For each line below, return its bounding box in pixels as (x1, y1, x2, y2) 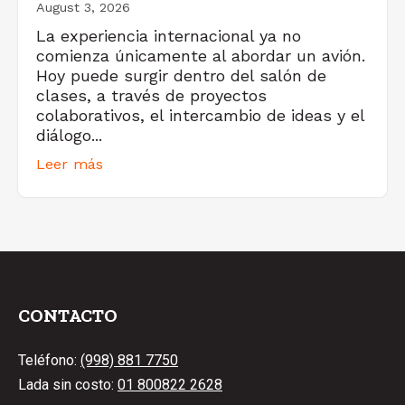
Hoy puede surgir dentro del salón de (36, 66, 326, 86)
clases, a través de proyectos (36, 86, 267, 106)
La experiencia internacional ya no (36, 26, 301, 46)
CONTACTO (18, 305, 118, 327)
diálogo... (36, 126, 102, 146)
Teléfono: (18, 351, 80, 369)
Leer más (36, 155, 103, 174)
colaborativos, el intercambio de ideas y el (36, 106, 364, 126)
